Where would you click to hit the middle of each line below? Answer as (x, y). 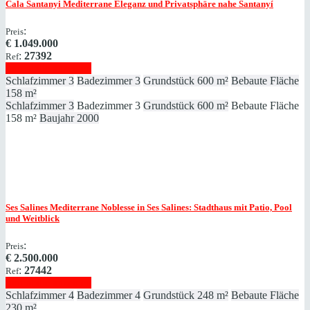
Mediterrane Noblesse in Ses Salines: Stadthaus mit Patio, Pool (170, 208)
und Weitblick (33, 219)
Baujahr (57, 118)
